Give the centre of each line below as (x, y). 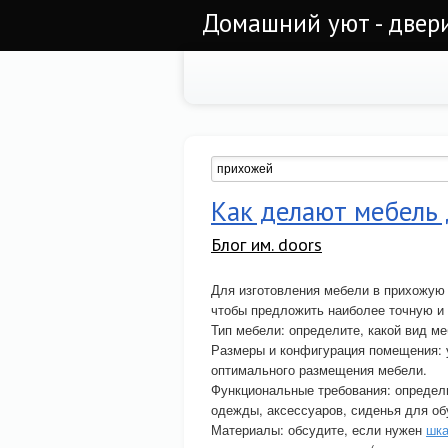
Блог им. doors (266, 244)
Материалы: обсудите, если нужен (318, 429)
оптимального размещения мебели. (319, 369)
